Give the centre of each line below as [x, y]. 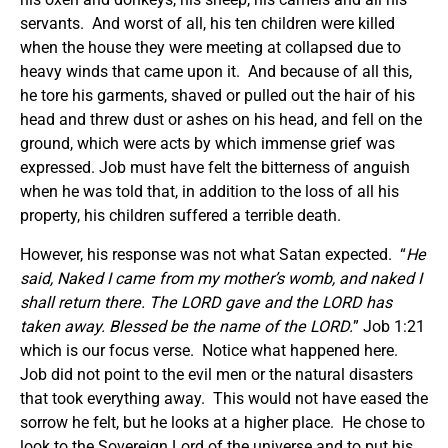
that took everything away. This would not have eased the [224, 398]
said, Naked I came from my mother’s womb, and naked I [221, 278]
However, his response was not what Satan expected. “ [213, 254]
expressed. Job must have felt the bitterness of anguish [215, 167]
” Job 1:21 [389, 326]
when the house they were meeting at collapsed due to [210, 47]
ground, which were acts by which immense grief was [207, 143]
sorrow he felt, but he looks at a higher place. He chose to [222, 422]
